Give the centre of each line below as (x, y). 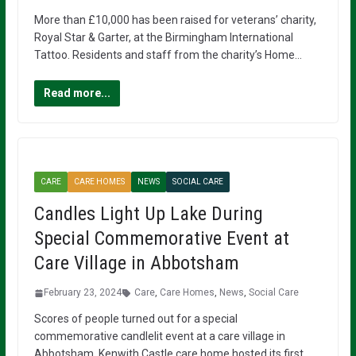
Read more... (77, 93)
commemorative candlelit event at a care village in (159, 337)
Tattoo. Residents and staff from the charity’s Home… (168, 55)
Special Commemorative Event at (161, 239)
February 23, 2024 (82, 293)
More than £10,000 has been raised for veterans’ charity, (175, 20)
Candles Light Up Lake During (148, 214)
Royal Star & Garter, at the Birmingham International (163, 38)
